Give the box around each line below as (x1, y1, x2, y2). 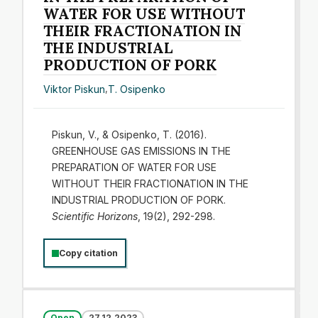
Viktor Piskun (43, 83, 106, 96)
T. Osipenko (108, 83, 166, 96)
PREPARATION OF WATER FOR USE (51, 161, 216, 173)
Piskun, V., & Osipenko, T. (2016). (51, 128, 207, 141)
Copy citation (59, 248, 118, 258)
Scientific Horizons (51, 210, 138, 222)
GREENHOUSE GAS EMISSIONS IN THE (51, 145, 231, 157)
